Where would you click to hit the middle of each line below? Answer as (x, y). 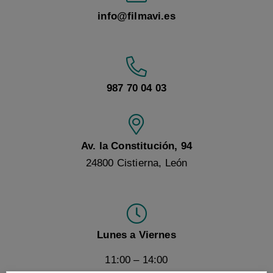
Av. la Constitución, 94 (136, 146)
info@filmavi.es (136, 16)
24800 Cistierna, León (136, 163)
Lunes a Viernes (136, 235)
